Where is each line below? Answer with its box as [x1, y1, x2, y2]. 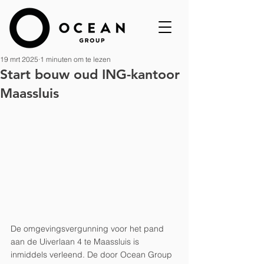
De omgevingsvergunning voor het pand [11, 223, 166, 235]
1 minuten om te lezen [40, 55, 111, 64]
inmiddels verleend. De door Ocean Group [11, 249, 174, 260]
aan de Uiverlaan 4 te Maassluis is [11, 236, 141, 247]
